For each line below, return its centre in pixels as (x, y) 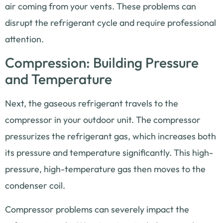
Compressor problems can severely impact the (97, 209)
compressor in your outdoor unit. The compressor (103, 120)
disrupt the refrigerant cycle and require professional (111, 22)
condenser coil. (35, 186)
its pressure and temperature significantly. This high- (109, 153)
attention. (24, 39)
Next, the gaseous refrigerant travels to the (92, 104)
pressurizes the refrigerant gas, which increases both (111, 136)
